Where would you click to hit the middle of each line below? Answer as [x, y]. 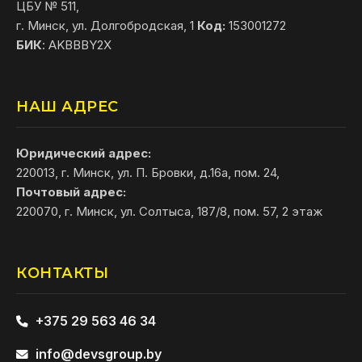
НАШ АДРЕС [67, 107]
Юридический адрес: [84, 154]
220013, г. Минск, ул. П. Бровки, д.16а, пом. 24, [148, 173]
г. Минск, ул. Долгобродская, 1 [107, 26]
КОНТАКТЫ [62, 274]
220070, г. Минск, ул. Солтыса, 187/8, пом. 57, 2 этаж [169, 212]
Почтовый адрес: [71, 192]
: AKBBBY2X [77, 45]
